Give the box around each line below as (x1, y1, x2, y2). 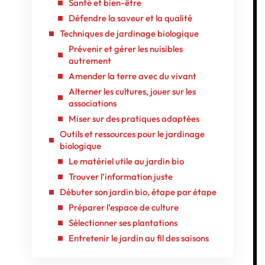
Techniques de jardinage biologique (60, 27, 199, 39)
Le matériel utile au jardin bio (69, 155, 184, 167)
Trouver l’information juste (69, 170, 173, 182)
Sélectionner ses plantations (69, 216, 177, 228)
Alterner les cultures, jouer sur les (69, 85, 196, 97)
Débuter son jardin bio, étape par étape (60, 186, 216, 198)
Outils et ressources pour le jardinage (60, 128, 205, 140)
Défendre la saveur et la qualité (69, 12, 192, 24)
